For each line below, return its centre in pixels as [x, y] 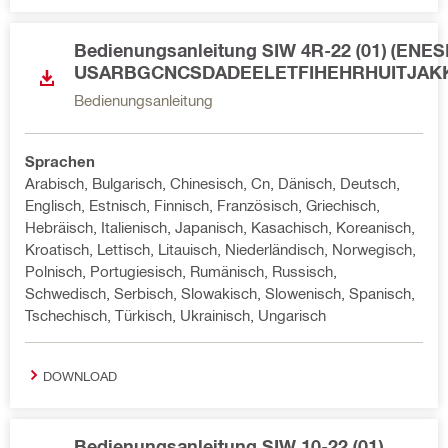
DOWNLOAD [80, 375]
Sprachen [60, 161]
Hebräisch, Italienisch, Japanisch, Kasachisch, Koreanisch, [220, 227]
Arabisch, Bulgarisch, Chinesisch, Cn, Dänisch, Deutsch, [212, 183]
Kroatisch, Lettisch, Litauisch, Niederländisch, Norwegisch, [220, 249]
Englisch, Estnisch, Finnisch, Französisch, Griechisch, [202, 205]
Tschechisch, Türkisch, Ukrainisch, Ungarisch [175, 315]
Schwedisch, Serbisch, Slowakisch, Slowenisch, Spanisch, [220, 293]
